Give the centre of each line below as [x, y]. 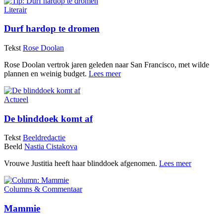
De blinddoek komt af [48, 118]
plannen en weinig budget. [46, 74]
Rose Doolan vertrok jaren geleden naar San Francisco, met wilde [107, 65]
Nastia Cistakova [51, 147]
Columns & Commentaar [43, 189]
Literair [15, 9]
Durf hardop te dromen [52, 29]
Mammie [22, 209]
